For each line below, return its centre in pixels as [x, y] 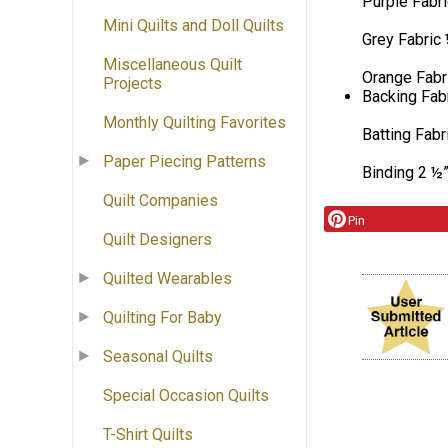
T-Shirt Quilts [148, 435]
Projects [132, 84]
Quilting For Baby [162, 318]
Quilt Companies [160, 201]
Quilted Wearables [167, 279]
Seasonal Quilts [158, 357]
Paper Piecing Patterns [184, 162]
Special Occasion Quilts [186, 396]
